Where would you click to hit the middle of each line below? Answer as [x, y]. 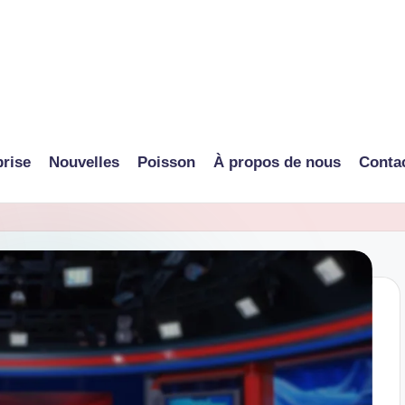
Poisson [166, 162]
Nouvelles [84, 162]
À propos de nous [277, 162]
